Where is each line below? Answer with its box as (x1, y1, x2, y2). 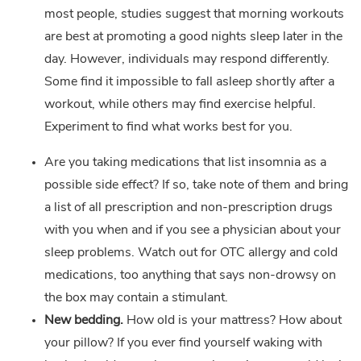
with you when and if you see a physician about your (44, 223, 341, 237)
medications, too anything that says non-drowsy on (44, 268, 336, 282)
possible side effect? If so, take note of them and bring (44, 178, 348, 192)
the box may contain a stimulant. (44, 291, 228, 305)
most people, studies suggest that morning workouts (44, 7, 344, 21)
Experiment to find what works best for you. (44, 120, 293, 134)
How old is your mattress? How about (127, 313, 342, 327)
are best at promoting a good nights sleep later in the (44, 30, 342, 44)
